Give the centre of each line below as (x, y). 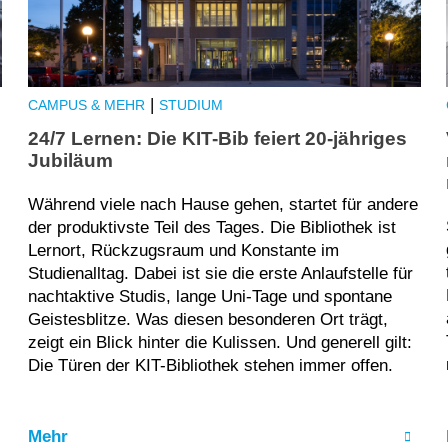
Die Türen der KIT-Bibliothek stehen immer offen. (210, 365)
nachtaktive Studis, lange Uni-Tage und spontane (209, 296)
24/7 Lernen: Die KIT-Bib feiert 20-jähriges (217, 139)
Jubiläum (70, 161)
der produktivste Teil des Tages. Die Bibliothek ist (211, 227)
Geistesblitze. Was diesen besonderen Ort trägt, (207, 319)
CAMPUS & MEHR (86, 105)
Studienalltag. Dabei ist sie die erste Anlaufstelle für (220, 273)
